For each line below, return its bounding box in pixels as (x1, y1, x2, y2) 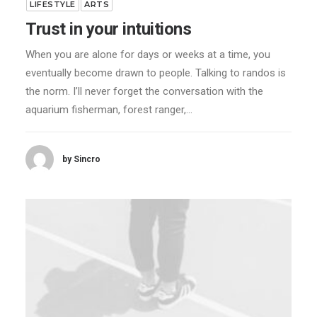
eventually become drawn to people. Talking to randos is (25, 67, 286, 80)
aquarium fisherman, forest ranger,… (25, 103, 192, 117)
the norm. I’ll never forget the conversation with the (25, 85, 263, 98)
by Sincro (62, 154, 100, 164)
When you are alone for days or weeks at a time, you (25, 48, 270, 62)
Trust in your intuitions (25, 19, 192, 40)
